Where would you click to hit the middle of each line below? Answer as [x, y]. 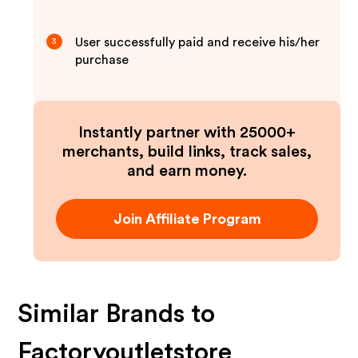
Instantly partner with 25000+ [187, 133]
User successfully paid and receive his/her [198, 42]
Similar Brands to [117, 314]
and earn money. [187, 171]
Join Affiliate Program [187, 219]
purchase [102, 60]
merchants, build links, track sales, [187, 152]
